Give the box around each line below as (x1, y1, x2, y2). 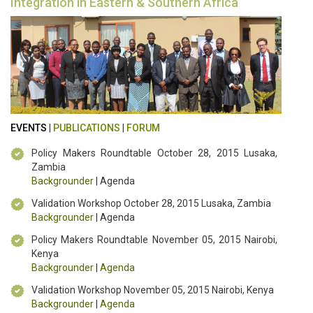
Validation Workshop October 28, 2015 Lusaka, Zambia (31, 198, 271, 210)
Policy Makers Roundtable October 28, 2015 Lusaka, (31, 147, 277, 159)
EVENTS (10, 122, 47, 134)
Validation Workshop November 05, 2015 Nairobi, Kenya (31, 284, 274, 296)
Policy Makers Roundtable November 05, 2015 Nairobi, (31, 234, 277, 246)
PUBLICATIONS (53, 122, 120, 134)
